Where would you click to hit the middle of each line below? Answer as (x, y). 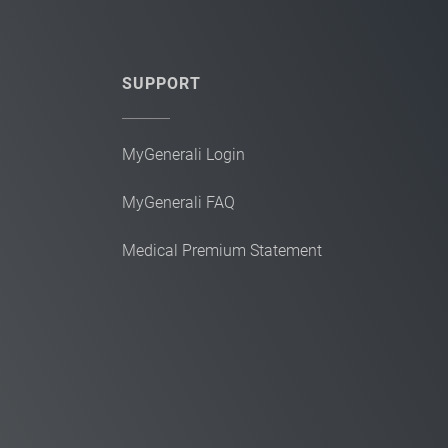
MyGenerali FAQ (178, 202)
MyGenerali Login (183, 154)
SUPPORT (161, 83)
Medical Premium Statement (222, 250)
